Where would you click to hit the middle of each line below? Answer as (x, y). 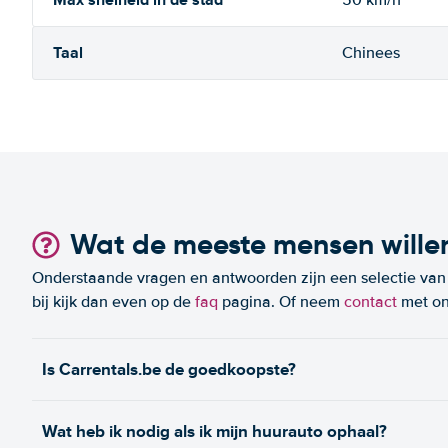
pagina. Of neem (281, 302)
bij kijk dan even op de (113, 302)
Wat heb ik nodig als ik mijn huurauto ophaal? (214, 431)
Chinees (371, 53)
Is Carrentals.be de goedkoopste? (169, 369)
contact (370, 302)
